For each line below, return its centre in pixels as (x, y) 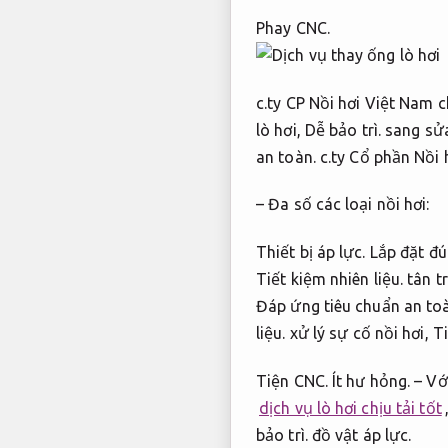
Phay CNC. (293, 27)
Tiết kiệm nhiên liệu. (330, 279)
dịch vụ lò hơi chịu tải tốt (350, 407)
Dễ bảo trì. (342, 129)
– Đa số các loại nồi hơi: (343, 204)
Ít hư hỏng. (371, 380)
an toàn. (286, 156)
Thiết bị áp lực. (311, 252)
